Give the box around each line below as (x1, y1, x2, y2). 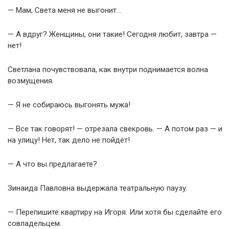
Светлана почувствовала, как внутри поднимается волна (8, 64, 208, 74)
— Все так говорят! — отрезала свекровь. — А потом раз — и (8, 124, 222, 133)
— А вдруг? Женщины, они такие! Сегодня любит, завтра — (8, 29, 217, 39)
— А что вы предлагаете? (8, 159, 97, 169)
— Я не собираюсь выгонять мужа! (8, 100, 130, 109)
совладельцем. (8, 218, 61, 228)
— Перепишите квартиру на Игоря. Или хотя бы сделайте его (8, 207, 222, 217)
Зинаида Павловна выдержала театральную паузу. (8, 183, 188, 193)
